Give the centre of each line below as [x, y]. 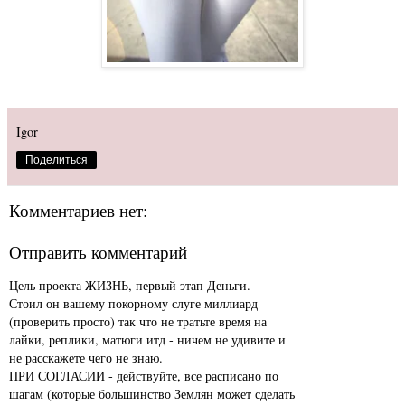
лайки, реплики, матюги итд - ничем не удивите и [147, 339]
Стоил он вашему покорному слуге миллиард [133, 303]
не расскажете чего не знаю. [86, 357]
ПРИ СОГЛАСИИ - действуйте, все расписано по [144, 375]
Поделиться [57, 160]
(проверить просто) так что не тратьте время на [138, 321]
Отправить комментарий [98, 252]
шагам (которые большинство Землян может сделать [152, 393]
